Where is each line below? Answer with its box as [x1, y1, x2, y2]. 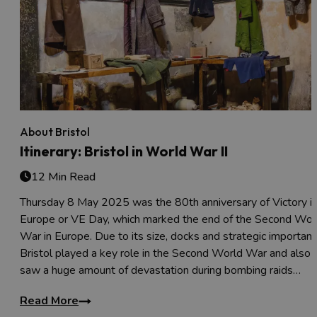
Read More [20, 293, 79, 309]
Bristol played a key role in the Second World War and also [20, 246, 311, 262]
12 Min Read [31, 169, 96, 185]
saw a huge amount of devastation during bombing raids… [20, 263, 301, 279]
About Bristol [20, 125, 90, 139]
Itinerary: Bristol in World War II [20, 142, 228, 161]
